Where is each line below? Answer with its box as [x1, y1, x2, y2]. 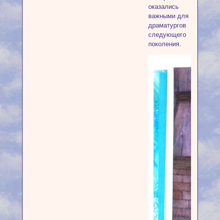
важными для [148, 12, 189, 20]
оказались [148, 2, 179, 10]
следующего [148, 30, 186, 38]
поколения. [148, 40, 181, 48]
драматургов [148, 21, 186, 29]
